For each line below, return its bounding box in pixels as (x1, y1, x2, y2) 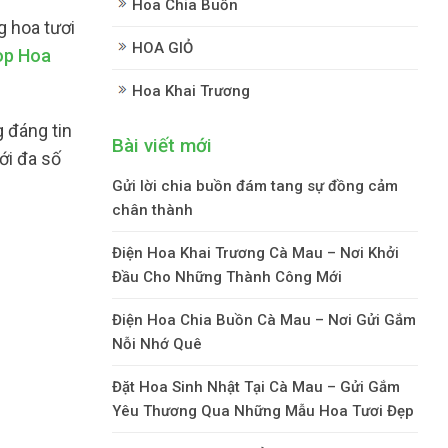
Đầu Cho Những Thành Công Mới (112, 267, 342, 286)
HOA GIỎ (132, 38, 193, 57)
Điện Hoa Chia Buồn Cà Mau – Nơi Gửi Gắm (112, 310, 416, 329)
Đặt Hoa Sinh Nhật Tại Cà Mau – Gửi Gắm (112, 377, 400, 396)
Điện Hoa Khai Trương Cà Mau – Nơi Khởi (112, 243, 399, 262)
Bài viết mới (112, 133, 212, 157)
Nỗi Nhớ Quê (112, 334, 202, 353)
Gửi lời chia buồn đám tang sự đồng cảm (112, 176, 398, 195)
